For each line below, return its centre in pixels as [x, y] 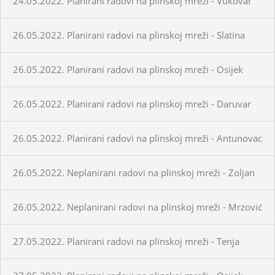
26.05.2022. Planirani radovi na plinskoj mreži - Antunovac [137, 138]
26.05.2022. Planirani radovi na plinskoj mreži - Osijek [128, 69]
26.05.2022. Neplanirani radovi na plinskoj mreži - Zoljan [134, 172]
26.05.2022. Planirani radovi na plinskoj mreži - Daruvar [132, 103]
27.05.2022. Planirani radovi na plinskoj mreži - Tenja [126, 241]
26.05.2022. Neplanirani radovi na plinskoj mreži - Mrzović [137, 207]
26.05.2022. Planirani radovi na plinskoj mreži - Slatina [129, 35]
